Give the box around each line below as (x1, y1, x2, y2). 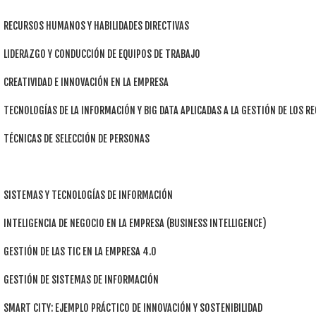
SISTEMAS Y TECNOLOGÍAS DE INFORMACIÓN (4, 189, 173, 202)
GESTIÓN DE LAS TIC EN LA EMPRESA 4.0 (4, 245, 157, 258)
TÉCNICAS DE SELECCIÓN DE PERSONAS (4, 133, 150, 145)
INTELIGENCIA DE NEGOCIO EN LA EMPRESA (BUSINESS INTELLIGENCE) (4, 217, 267, 230)
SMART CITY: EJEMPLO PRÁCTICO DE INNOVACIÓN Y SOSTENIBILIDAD (4, 302, 262, 315)
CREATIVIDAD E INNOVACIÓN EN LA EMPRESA (4, 76, 169, 89)
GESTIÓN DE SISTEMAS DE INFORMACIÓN (4, 274, 159, 286)
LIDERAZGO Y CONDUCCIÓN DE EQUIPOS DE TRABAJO (4, 48, 200, 61)
